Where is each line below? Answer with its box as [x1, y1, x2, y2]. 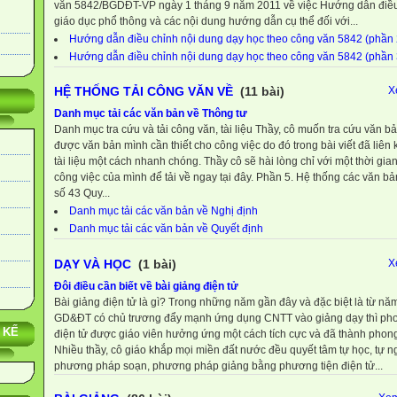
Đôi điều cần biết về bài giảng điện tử [54, 279, 238, 292]
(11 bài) [237, 84, 284, 99]
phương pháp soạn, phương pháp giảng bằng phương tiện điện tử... [54, 359, 383, 372]
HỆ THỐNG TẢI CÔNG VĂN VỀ [54, 84, 233, 99]
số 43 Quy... [54, 187, 110, 200]
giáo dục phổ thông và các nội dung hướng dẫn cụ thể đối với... [54, 14, 358, 27]
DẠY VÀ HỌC [54, 256, 131, 271]
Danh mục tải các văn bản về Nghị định [69, 205, 258, 218]
